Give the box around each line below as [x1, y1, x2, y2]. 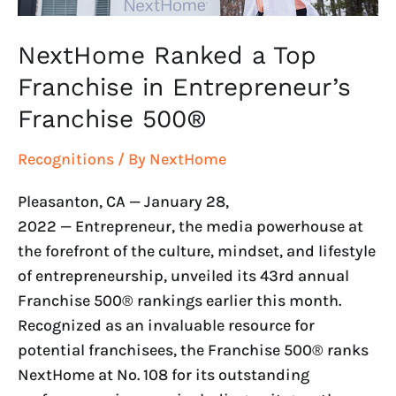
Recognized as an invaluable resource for [18, 316, 315, 336]
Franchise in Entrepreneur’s [18, 72, 351, 102]
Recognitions [18, 148, 114, 169]
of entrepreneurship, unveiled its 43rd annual [18, 266, 349, 286]
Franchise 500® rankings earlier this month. [18, 291, 341, 311]
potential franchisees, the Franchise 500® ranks [18, 340, 369, 361]
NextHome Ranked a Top [18, 40, 316, 70]
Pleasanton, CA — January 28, [18, 192, 229, 212]
